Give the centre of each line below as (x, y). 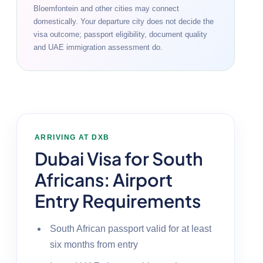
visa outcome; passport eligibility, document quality (120, 34)
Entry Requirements (118, 200)
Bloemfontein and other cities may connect (106, 8)
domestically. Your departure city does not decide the (124, 21)
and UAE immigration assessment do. (98, 47)
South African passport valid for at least (131, 228)
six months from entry (94, 244)
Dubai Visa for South (119, 158)
